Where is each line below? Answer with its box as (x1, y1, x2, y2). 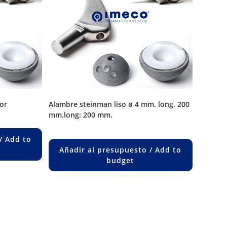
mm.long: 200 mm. (48, 109, 112, 120)
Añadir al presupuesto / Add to (59, 144, 182, 155)
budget (106, 155, 135, 165)
